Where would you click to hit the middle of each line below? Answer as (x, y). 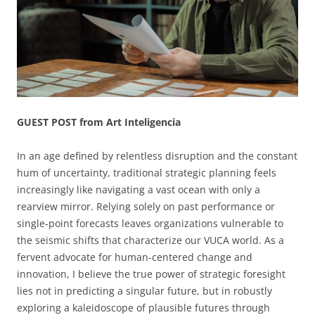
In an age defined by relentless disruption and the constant (157, 155)
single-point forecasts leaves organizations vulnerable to (150, 223)
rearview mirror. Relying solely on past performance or (146, 206)
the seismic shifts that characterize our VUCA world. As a (150, 240)
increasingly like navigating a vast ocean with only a (139, 189)
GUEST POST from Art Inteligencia (99, 122)
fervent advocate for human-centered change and (135, 257)
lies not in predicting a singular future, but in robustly (144, 290)
